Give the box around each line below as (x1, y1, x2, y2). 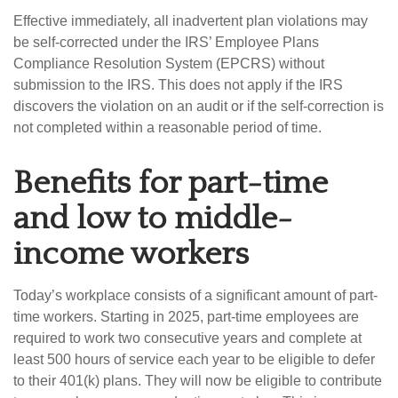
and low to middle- (13, 201, 292, 237)
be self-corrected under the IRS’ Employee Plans (13, 35, 319, 51)
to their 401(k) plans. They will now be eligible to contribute (13, 373, 382, 389)
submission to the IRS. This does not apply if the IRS (13, 77, 343, 93)
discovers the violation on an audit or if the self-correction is (13, 99, 384, 115)
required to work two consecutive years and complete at (13, 330, 362, 346)
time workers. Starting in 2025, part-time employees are (13, 309, 359, 325)
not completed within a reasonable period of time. (13, 120, 322, 136)
